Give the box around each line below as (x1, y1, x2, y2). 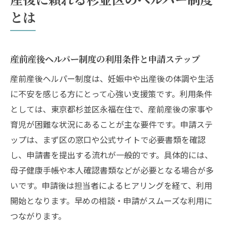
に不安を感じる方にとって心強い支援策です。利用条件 (10, 87, 212, 100)
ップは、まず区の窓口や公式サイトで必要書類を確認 (10, 133, 206, 146)
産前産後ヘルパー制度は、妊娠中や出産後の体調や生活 (10, 72, 214, 84)
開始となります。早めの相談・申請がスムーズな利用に (10, 194, 212, 207)
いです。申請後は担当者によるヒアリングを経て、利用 (10, 179, 212, 191)
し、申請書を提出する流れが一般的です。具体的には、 (10, 148, 213, 161)
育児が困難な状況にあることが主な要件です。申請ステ (10, 118, 213, 130)
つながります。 (10, 209, 66, 222)
